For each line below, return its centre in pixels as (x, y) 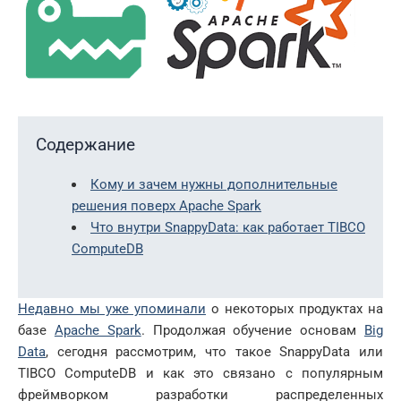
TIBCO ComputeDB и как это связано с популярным (200, 373)
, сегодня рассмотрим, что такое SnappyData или (214, 351)
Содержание (85, 145)
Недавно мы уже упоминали (112, 308)
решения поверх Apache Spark (166, 206)
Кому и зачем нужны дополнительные (214, 185)
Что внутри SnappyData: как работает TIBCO (228, 228)
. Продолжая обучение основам (253, 330)
